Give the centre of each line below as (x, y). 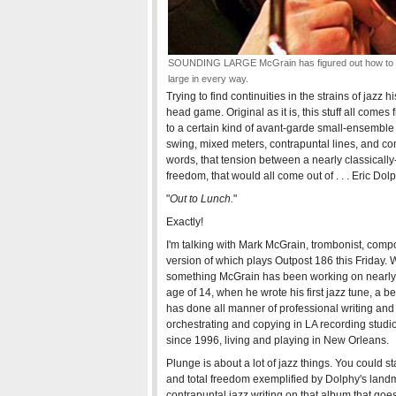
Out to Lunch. (202, 199)
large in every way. (208, 79)
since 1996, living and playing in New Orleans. (278, 340)
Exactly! (185, 222)
